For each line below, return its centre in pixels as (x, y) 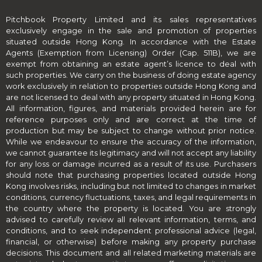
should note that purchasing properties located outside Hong (131, 175)
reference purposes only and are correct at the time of (131, 120)
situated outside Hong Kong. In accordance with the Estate (131, 42)
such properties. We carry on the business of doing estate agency (131, 75)
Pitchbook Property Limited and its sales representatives (131, 20)
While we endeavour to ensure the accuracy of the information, (131, 142)
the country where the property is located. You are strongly (131, 209)
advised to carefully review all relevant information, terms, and (131, 220)
